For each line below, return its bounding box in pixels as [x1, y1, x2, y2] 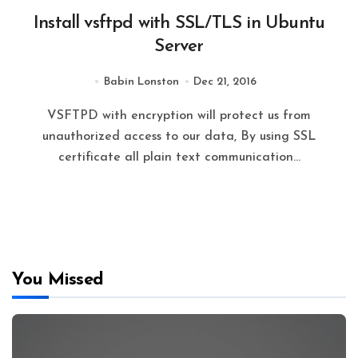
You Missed [12, 271, 104, 290]
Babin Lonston [103, 75, 179, 88]
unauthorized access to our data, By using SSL [42, 129, 316, 143]
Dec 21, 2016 [193, 75, 257, 88]
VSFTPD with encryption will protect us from [47, 109, 57, 122]
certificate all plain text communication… [58, 150, 300, 164]
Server [154, 37, 204, 56]
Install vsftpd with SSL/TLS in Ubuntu [33, 14, 325, 33]
